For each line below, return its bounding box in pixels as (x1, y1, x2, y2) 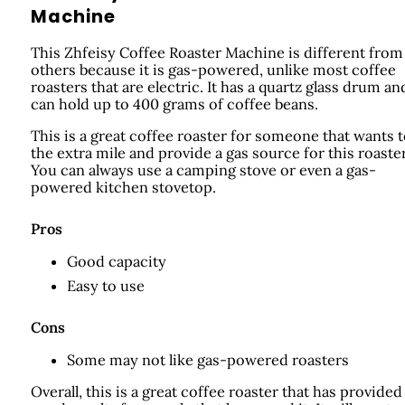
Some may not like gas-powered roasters (66, 351, 349, 370)
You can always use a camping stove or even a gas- (30, 160, 376, 179)
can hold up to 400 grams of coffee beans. (30, 94, 318, 113)
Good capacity (66, 251, 166, 270)
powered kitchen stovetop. (30, 177, 216, 196)
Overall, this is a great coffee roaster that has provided (30, 382, 402, 401)
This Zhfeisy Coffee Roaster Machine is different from (30, 42, 403, 61)
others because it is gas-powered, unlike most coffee (30, 60, 396, 79)
